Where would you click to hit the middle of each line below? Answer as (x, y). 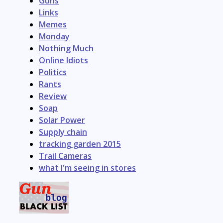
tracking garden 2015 (80, 144)
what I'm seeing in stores (87, 168)
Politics (53, 72)
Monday (54, 36)
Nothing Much (66, 48)
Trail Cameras (65, 156)
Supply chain (63, 132)
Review (53, 96)
